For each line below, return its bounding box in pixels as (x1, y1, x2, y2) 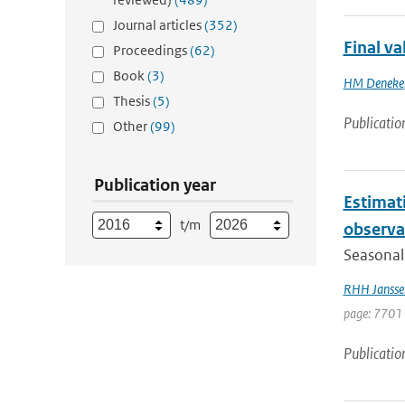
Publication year (94, 174, 216, 195)
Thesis (113, 92, 153, 109)
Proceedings (113, 42, 190, 59)
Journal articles (113, 16, 204, 33)
